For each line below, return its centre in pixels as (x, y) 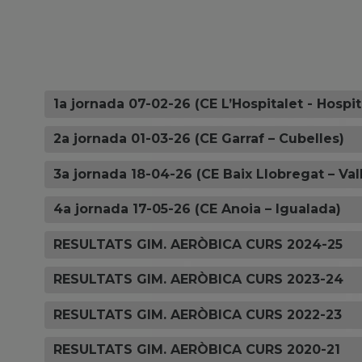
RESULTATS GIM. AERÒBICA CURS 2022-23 (198, 314)
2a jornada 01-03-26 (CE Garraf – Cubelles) (199, 139)
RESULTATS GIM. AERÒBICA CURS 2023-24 (199, 280)
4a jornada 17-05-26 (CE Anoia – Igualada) (198, 209)
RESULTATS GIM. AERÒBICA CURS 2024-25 (198, 244)
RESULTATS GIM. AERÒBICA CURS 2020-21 (197, 350)
